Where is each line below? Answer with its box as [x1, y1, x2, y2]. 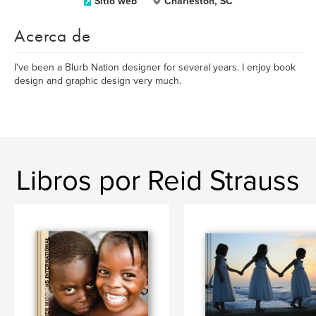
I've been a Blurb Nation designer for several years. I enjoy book [14, 61, 296, 73]
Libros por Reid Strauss [16, 164, 300, 197]
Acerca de [14, 24, 91, 47]
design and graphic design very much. [14, 75, 181, 87]
